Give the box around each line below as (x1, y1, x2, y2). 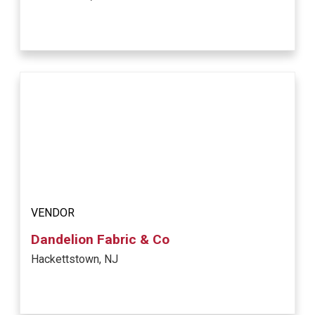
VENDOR (31, 206, 75, 220)
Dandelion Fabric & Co (31, 231, 170, 248)
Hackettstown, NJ (31, 252, 119, 266)
